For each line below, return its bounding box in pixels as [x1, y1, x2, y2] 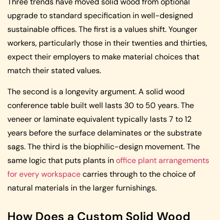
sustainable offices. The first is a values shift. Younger [7, 24, 197, 35]
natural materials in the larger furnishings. [7, 182, 157, 193]
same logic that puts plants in [7, 155, 116, 165]
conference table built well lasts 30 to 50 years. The [7, 100, 194, 110]
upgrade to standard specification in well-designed [7, 10, 193, 21]
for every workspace [7, 168, 81, 179]
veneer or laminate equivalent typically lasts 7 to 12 [7, 113, 192, 124]
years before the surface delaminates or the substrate [7, 127, 202, 138]
